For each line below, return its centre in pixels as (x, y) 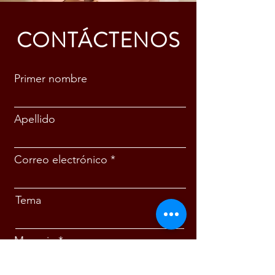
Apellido (35, 119)
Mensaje (35, 241)
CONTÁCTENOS (98, 40)
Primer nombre (51, 79)
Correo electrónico (61, 160)
